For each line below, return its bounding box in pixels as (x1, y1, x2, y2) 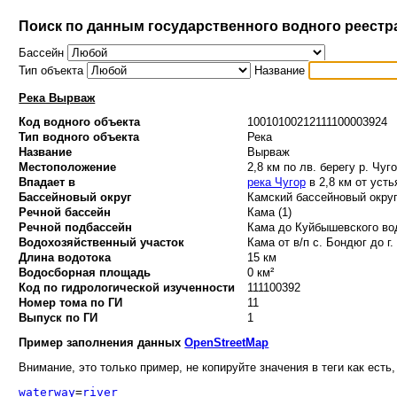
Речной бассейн (19, 206, 112, 220)
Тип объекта (19, 64, 88, 78)
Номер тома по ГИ (19, 296, 123, 310)
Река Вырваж (19, 91, 96, 105)
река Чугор (246, 175, 306, 190)
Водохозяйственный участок (19, 236, 185, 250)
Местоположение (19, 160, 117, 175)
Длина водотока (19, 251, 112, 265)
